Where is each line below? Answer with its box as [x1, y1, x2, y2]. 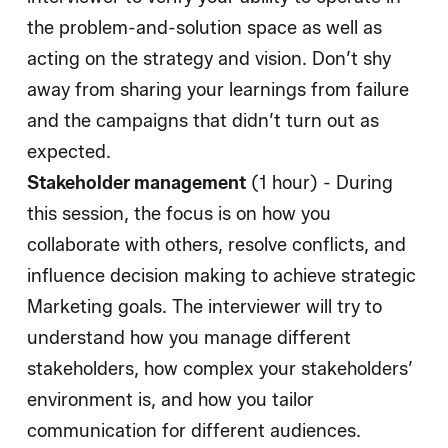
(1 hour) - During [246, 172, 393, 195]
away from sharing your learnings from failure [27, 79, 409, 102]
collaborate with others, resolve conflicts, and [27, 234, 406, 257]
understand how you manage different [27, 327, 351, 350]
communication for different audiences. [27, 420, 361, 443]
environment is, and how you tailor [27, 389, 314, 412]
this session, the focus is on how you [27, 203, 331, 226]
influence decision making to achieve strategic [27, 265, 416, 288]
